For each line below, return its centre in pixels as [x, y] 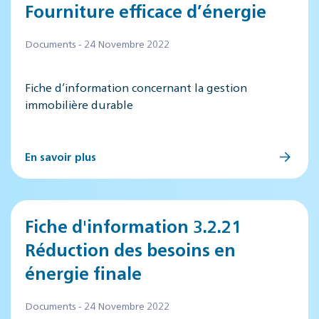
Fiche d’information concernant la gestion [136, 87]
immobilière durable [79, 104]
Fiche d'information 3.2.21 [133, 226]
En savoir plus [61, 156]
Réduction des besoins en [130, 249]
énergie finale [83, 273]
